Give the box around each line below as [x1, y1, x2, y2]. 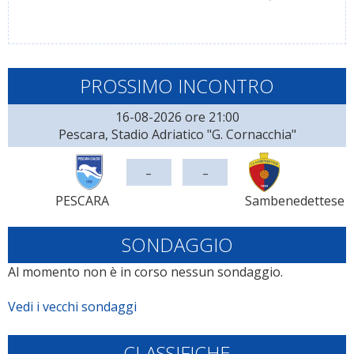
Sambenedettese [245, 192, 345, 209]
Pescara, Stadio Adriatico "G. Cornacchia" [58, 126, 296, 143]
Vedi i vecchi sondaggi [8, 298, 137, 315]
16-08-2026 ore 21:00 [115, 108, 239, 126]
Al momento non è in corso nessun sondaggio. [8, 263, 283, 281]
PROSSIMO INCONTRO [80, 73, 274, 99]
